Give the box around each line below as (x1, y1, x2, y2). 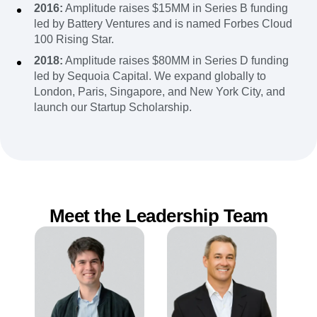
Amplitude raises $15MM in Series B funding (63, 2, 288, 15)
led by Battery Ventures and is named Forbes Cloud (34, 18, 292, 30)
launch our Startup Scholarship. (34, 101, 192, 114)
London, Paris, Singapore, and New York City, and (34, 86, 285, 98)
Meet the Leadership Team (49, 205, 268, 227)
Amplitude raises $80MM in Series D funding (63, 54, 289, 67)
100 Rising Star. (34, 33, 114, 46)
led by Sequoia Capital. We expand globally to (34, 70, 266, 83)
